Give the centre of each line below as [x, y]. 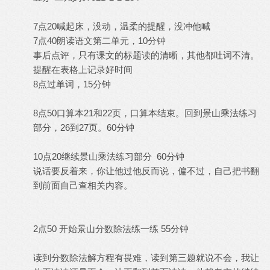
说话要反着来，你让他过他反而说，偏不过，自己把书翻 [146, 171]
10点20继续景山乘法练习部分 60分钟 [109, 156]
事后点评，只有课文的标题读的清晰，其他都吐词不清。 [146, 55]
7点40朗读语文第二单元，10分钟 [99, 41]
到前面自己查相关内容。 [83, 185]
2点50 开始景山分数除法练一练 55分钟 [111, 229]
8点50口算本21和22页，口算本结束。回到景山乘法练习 [145, 113]
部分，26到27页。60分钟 [84, 127]
